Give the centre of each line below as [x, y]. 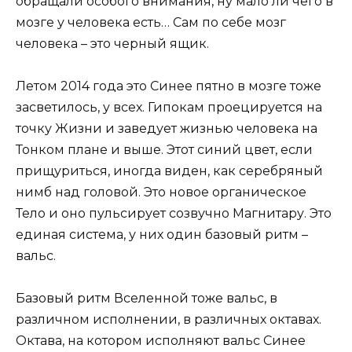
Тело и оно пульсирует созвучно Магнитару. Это [174, 214]
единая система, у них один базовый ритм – [162, 235]
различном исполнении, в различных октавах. [169, 320]
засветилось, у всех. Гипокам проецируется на [169, 108]
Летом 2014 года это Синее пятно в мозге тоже [169, 86]
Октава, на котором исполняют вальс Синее [161, 341]
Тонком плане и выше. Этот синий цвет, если [164, 150]
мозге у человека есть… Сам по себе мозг [151, 23]
